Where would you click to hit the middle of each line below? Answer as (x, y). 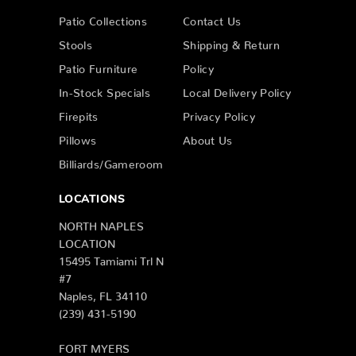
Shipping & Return (231, 43)
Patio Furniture (99, 66)
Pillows (78, 138)
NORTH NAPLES (101, 223)
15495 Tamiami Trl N (111, 258)
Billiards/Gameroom (111, 162)
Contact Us (212, 19)
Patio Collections (103, 19)
